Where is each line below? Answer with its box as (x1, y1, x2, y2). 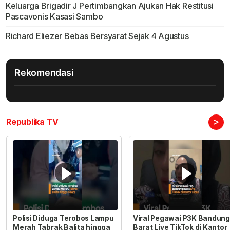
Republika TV (6, 117, 59, 127)
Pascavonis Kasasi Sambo (5, 11, 103, 22)
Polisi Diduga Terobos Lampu (13, 214, 114, 222)
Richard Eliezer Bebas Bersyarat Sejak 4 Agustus (5, 31, 189, 42)
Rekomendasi (14, 67, 74, 79)
